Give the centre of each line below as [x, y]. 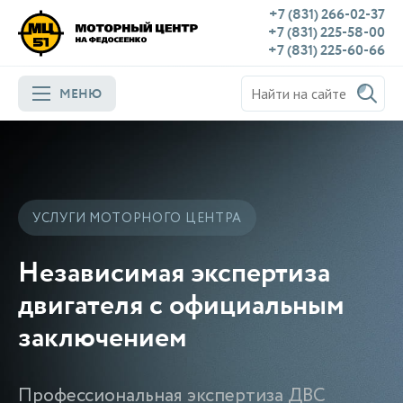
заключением [103, 338]
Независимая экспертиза [174, 273]
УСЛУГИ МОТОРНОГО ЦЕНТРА [138, 218]
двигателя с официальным [181, 305]
